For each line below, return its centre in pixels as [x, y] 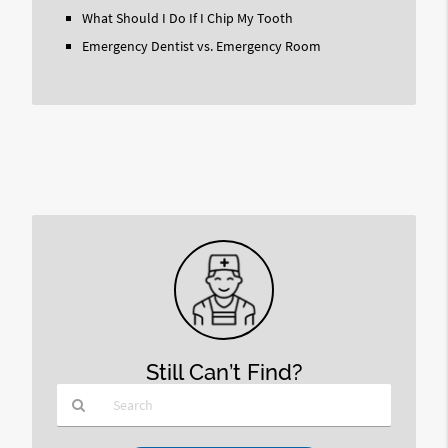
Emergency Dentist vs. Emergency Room [201, 46]
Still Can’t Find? [224, 372]
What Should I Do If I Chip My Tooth [187, 18]
